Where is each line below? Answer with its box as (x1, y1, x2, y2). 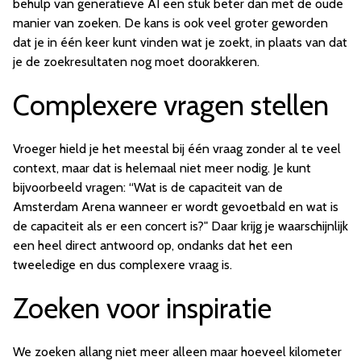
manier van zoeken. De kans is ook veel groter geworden (13, 15, 328, 31)
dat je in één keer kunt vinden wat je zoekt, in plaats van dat (13, 35, 347, 51)
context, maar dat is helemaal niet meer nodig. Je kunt (13, 160, 311, 176)
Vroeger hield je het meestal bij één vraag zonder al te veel (13, 141, 341, 157)
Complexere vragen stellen (13, 88, 329, 123)
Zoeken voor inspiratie (13, 291, 272, 326)
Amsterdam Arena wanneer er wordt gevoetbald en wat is (13, 199, 338, 215)
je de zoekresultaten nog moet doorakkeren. (13, 54, 259, 70)
